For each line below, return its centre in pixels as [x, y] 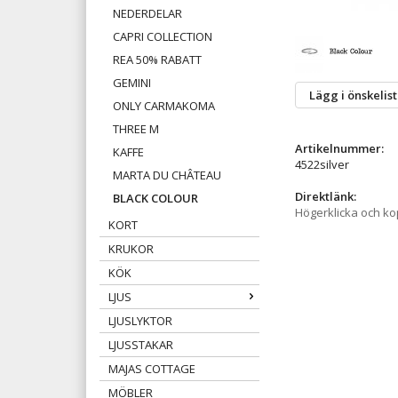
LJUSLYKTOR [140, 321]
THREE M [136, 129]
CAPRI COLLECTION [163, 37]
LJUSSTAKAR [141, 345]
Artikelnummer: [339, 149]
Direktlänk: [326, 197]
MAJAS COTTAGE [152, 369]
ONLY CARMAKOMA [164, 106]
